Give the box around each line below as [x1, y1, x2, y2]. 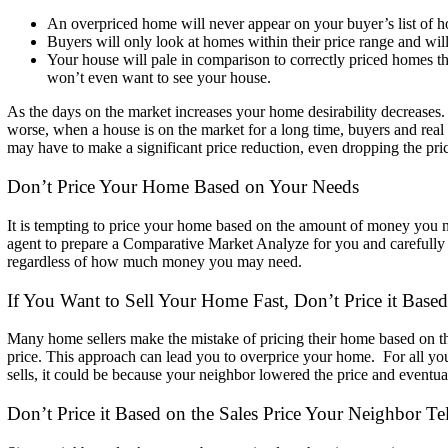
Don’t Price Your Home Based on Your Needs [7, 176, 360, 198]
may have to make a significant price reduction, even [7, 139, 343, 157]
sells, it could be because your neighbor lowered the [7, 366, 338, 384]
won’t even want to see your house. [47, 69, 272, 87]
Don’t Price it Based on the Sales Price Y [7, 403, 318, 425]
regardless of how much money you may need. [7, 252, 311, 270]
